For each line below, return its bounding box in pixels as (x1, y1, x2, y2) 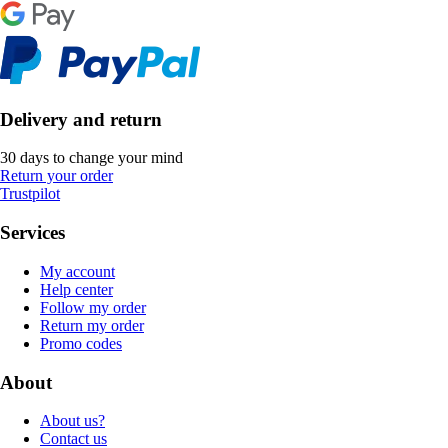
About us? (40, 412, 105, 430)
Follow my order (40, 298, 146, 316)
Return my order (40, 316, 144, 334)
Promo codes (40, 334, 122, 352)
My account (40, 262, 115, 280)
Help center (40, 280, 113, 298)
